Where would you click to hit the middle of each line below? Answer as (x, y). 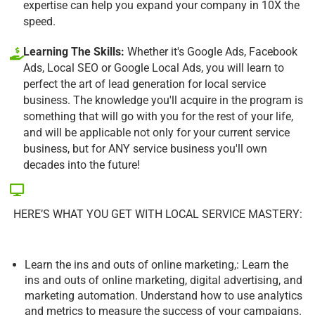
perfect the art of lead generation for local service (144, 84)
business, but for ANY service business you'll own (145, 148)
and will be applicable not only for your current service (156, 132)
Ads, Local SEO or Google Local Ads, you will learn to (154, 67)
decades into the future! (82, 165)
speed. (39, 21)
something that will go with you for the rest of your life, (158, 116)
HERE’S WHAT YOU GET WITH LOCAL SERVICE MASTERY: (157, 214)
